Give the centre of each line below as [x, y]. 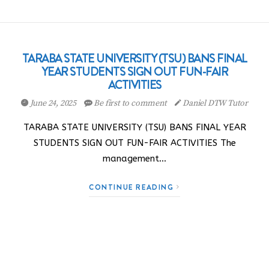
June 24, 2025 [53, 103]
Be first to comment [130, 103]
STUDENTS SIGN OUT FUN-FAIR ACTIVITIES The [134, 143]
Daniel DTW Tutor [214, 103]
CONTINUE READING [133, 187]
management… [134, 159]
